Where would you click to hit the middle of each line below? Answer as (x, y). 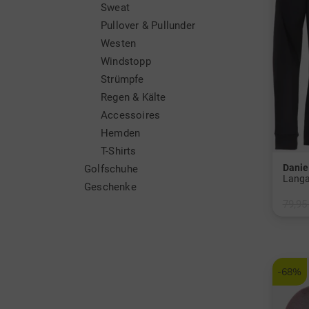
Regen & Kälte (133, 97)
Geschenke (110, 187)
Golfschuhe (111, 169)
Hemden (121, 133)
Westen (119, 43)
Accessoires (131, 115)
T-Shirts (119, 151)
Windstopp (126, 61)
